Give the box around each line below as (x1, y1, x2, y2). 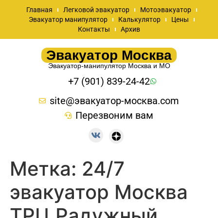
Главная (26, 6, 53, 14)
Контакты (78, 25, 110, 33)
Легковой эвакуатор (63, 6, 129, 14)
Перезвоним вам (75, 109, 154, 121)
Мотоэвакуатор (140, 6, 191, 14)
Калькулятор (118, 16, 161, 23)
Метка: (10, 156, 82, 181)
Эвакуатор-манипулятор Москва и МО (48, 62, 170, 70)
